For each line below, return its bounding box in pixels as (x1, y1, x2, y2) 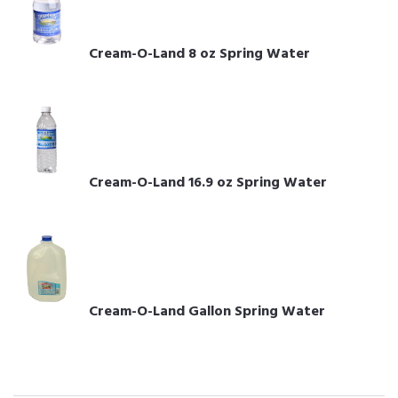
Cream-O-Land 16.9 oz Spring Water (89, 171, 327, 195)
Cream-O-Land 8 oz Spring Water (89, 42, 310, 66)
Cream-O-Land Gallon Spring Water (89, 299, 325, 323)
